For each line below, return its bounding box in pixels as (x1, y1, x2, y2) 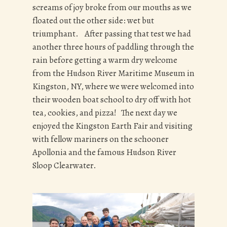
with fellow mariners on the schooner (32, 133, 169, 145)
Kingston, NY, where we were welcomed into (32, 81, 194, 93)
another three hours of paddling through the (32, 41, 194, 53)
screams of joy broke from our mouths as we (32, 2, 192, 14)
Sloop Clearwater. (32, 160, 98, 172)
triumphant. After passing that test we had (32, 28, 191, 40)
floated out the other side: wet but (32, 15, 154, 27)
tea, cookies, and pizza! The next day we (32, 107, 177, 119)
